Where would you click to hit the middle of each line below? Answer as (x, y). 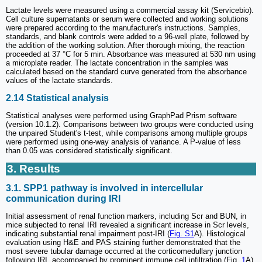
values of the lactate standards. (59, 81)
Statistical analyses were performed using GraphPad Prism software (121, 115)
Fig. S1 (182, 234)
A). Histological (220, 234)
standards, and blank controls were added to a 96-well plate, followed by (127, 37)
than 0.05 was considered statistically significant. (89, 150)
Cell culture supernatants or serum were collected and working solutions (127, 19)
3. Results (34, 168)
